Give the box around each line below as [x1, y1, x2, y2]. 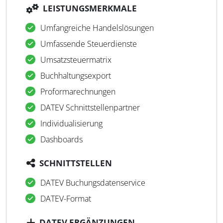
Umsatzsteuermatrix [40, 54, 111, 65]
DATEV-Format [40, 193, 91, 204]
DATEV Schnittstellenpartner [40, 102, 140, 113]
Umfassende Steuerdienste [40, 38, 137, 49]
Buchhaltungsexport [40, 70, 111, 81]
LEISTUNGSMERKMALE [43, 2, 137, 14]
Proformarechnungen [40, 86, 115, 97]
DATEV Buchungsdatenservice [40, 177, 145, 188]
